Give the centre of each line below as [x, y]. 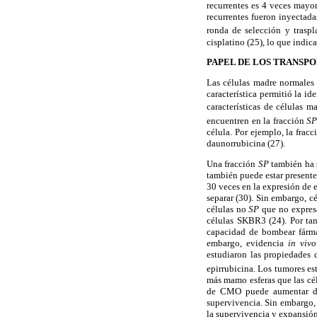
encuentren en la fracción [257, 121]
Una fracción [232, 164]
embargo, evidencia [247, 243]
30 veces [223, 187]
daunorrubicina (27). [246, 144]
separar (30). [230, 198]
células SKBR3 [238, 221]
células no [228, 209]
